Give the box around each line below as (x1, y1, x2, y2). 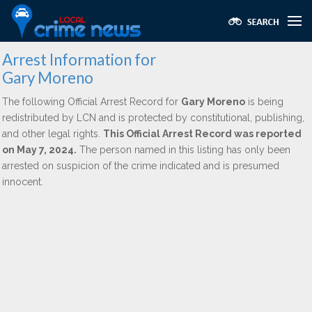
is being (245, 96, 283, 107)
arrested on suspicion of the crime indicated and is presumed (2, 160, 279, 171)
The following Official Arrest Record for (2, 96, 181, 107)
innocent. (2, 176, 43, 187)
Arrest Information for (2, 50, 156, 69)
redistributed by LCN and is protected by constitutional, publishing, (2, 112, 304, 123)
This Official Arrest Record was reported (103, 128, 302, 139)
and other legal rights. (2, 128, 103, 139)
